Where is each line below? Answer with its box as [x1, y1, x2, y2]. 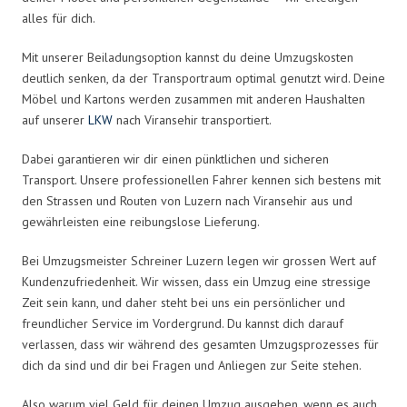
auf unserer [22, 111, 88, 128]
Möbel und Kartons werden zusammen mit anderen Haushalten [22, 90, 365, 107]
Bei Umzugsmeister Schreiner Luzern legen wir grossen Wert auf [22, 252, 376, 269]
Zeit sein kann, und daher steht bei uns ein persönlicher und [22, 293, 345, 311]
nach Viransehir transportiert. [113, 111, 272, 128]
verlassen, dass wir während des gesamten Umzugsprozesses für [22, 335, 379, 352]
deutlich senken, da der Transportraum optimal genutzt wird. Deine [22, 69, 385, 86]
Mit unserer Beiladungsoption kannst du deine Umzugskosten [22, 48, 353, 65]
